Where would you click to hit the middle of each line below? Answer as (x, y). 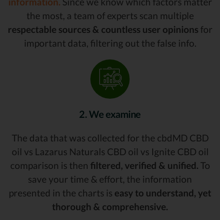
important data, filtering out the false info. (110, 43)
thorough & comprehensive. (110, 206)
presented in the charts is (62, 192)
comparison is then (50, 165)
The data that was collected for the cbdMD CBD (110, 137)
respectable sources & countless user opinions (103, 29)
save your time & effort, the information (110, 179)
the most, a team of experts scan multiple (110, 15)
